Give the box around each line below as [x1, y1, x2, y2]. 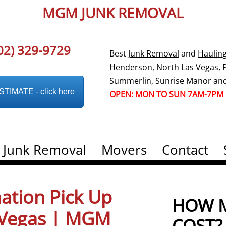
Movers [101, 141, 147, 159]
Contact [161, 141, 208, 159]
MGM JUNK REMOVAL [42, 3, 184, 23]
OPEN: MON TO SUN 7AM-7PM [109, 88, 223, 100]
